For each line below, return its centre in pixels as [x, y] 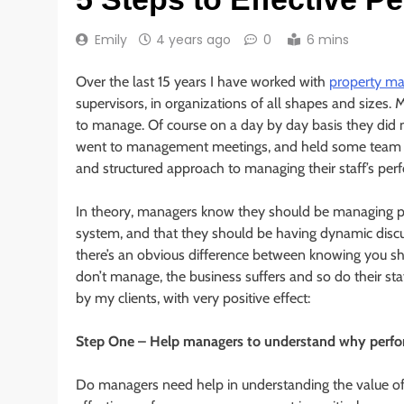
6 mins [328, 39]
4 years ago [193, 39]
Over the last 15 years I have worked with [202, 81]
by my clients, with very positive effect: [193, 298]
